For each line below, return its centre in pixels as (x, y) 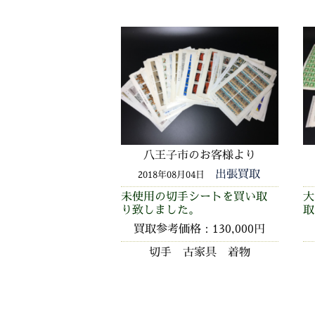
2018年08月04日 (172, 174)
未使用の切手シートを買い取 (194, 197)
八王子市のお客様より (199, 154)
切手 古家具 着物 (199, 252)
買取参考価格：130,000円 (200, 229)
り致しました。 (160, 210)
